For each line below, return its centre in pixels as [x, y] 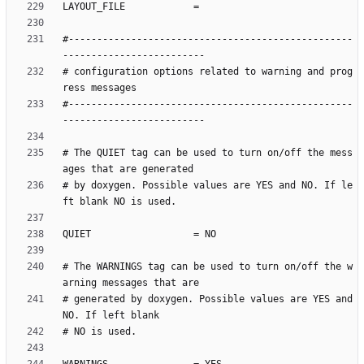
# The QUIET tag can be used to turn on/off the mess [208, 153]
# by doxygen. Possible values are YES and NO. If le [208, 186]
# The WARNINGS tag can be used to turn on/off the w [208, 267]
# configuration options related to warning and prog [208, 72]
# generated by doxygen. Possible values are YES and [208, 299]
